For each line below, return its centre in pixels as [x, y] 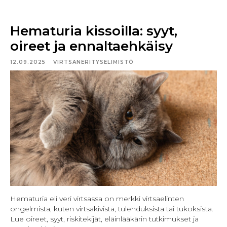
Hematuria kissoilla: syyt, [94, 31]
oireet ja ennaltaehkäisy [91, 46]
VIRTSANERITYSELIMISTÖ [93, 62]
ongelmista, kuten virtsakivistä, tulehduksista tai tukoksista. [112, 209]
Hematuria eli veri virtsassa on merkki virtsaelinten [97, 199]
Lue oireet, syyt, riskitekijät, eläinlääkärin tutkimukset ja [104, 219]
